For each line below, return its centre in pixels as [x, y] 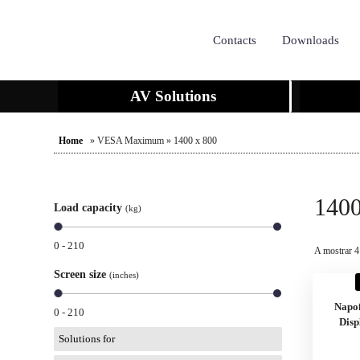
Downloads [310, 40]
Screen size [82, 274]
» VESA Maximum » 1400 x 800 [153, 141]
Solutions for [86, 339]
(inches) [125, 275]
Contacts [234, 40]
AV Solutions [174, 96]
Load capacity [90, 208]
